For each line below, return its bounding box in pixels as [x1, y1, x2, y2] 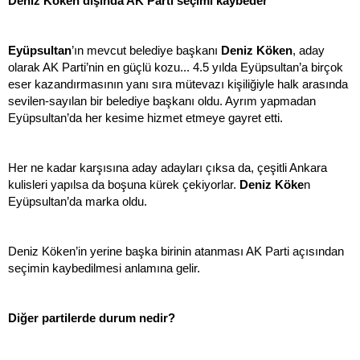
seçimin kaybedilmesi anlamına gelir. [8, 262, 200, 275]
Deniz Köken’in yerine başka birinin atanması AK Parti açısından [8, 245, 344, 258]
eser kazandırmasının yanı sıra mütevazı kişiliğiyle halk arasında [8, 78, 348, 91]
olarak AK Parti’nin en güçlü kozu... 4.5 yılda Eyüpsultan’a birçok [8, 61, 343, 74]
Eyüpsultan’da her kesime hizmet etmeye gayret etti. [8, 112, 283, 125]
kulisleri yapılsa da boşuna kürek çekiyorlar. [8, 178, 239, 191]
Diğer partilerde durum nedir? [8, 312, 175, 325]
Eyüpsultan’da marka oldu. [8, 195, 150, 208]
